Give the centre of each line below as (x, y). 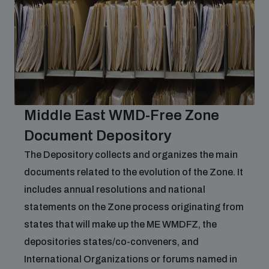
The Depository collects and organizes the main (131, 155)
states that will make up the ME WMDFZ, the (120, 224)
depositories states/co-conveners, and (111, 242)
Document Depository (98, 136)
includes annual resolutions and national (115, 189)
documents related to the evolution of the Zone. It (134, 172)
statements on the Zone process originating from (134, 207)
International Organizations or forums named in (131, 259)
